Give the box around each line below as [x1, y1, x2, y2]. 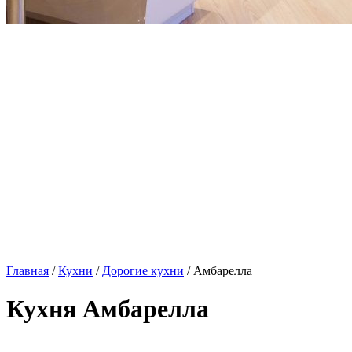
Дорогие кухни [102, 264, 184, 277]
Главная [6, 264, 49, 277]
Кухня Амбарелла [6, 295, 209, 324]
